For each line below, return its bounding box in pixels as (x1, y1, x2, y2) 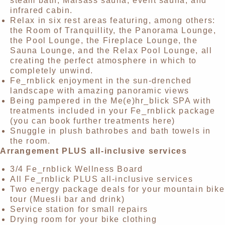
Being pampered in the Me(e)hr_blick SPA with (10, 96, 211, 105)
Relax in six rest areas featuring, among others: (10, 16, 215, 25)
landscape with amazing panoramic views (10, 86, 189, 95)
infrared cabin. (10, 6, 73, 15)
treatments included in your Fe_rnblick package (10, 106, 215, 116)
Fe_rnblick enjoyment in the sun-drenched (10, 76, 192, 85)
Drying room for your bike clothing (10, 215, 157, 224)
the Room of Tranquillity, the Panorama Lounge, (10, 26, 216, 35)
